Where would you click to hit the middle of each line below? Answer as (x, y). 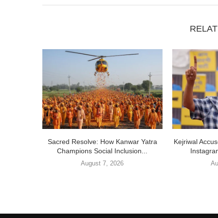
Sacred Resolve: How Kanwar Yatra (102, 142)
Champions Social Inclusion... (102, 151)
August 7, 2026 (102, 163)
